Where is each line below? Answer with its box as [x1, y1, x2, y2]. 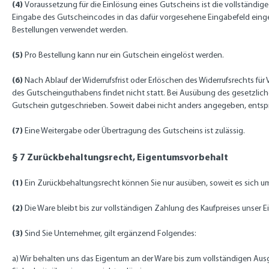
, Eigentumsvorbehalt [133, 151, 228, 163]
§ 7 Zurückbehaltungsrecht [12, 151, 133, 163]
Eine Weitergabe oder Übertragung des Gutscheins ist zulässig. [25, 125, 245, 136]
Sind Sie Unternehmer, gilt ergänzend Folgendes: [23, 228, 196, 238]
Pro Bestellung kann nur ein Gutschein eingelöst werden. [23, 50, 224, 60]
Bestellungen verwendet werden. [12, 25, 128, 35]
